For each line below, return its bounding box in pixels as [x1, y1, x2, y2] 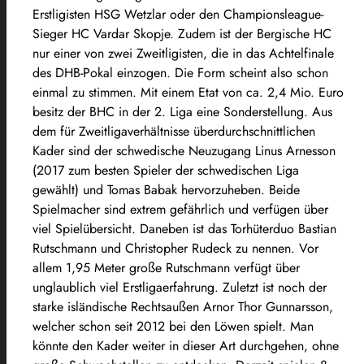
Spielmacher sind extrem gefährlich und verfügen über [32, 199, 328, 219]
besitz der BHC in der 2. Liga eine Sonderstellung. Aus [32, 102, 332, 121]
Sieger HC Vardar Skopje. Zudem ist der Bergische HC [32, 24, 331, 43]
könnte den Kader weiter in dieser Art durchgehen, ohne [32, 336, 339, 355]
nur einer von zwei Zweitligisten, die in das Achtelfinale [32, 43, 334, 63]
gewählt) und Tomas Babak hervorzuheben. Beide [32, 180, 300, 199]
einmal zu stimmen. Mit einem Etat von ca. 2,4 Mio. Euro [32, 82, 344, 102]
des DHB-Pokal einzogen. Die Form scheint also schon [32, 63, 328, 82]
